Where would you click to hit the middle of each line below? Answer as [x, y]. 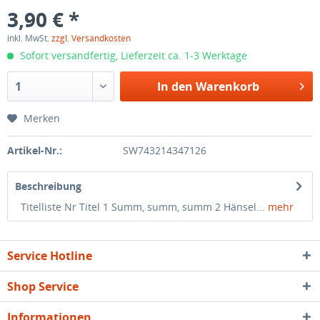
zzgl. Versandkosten [91, 38]
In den [175, 86]
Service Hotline [50, 256]
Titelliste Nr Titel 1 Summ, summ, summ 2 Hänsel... [140, 207]
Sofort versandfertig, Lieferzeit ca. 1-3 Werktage [132, 55]
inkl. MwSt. [29, 38]
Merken [42, 118]
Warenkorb [227, 86]
